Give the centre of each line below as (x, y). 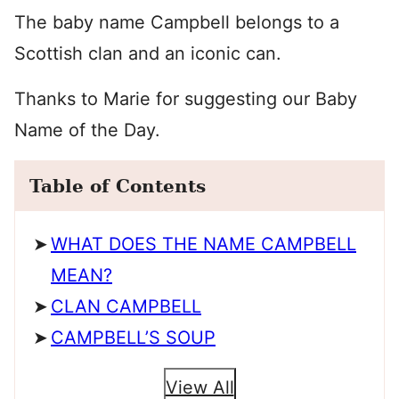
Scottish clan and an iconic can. (148, 53)
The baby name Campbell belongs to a (177, 22)
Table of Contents (118, 186)
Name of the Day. (87, 130)
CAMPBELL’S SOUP (133, 338)
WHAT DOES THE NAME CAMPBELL (204, 244)
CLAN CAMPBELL (126, 306)
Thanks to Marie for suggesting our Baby (186, 99)
